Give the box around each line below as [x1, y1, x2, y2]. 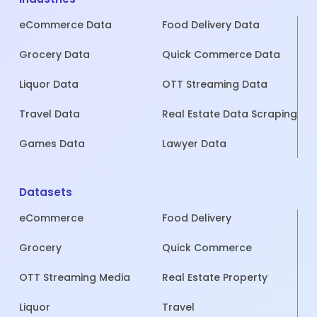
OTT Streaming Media [19, 270, 130, 285]
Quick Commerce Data [161, 47, 280, 62]
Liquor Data [19, 77, 79, 92]
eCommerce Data [19, 18, 112, 33]
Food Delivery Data [161, 18, 260, 33]
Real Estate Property [161, 270, 267, 285]
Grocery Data [19, 47, 90, 62]
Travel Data [19, 107, 80, 122]
